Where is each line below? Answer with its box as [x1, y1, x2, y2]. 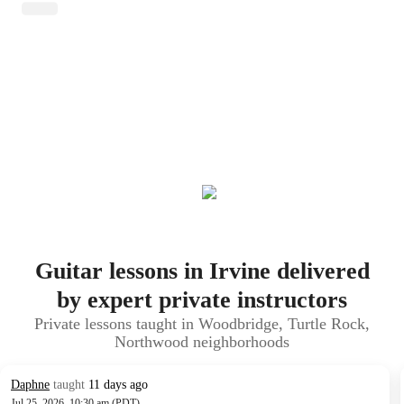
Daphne [11, 378, 50, 391]
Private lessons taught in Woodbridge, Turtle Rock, [34, 315, 370, 333]
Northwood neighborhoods [115, 333, 289, 351]
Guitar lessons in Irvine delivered [34, 258, 370, 284]
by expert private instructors [57, 287, 347, 313]
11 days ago [88, 378, 148, 391]
